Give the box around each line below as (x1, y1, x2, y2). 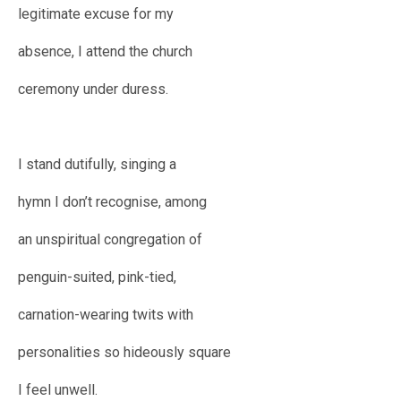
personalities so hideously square (18, 344, 231, 362)
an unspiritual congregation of (18, 231, 202, 249)
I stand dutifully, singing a (18, 156, 176, 174)
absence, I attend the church (18, 43, 192, 61)
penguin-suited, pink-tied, (18, 269, 176, 286)
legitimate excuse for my (18, 5, 174, 23)
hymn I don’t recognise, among (18, 193, 207, 211)
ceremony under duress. (18, 81, 168, 98)
